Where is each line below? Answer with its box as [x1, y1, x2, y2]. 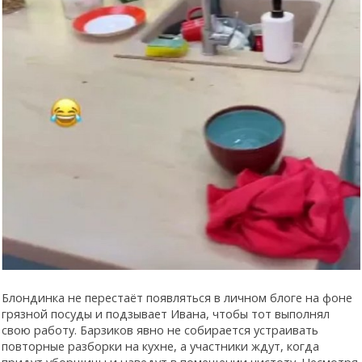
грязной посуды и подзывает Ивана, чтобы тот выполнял [2, 305, 330, 322]
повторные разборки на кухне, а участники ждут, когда [2, 337, 319, 354]
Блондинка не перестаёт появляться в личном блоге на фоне [2, 288, 352, 305]
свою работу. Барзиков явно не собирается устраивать [2, 321, 318, 338]
